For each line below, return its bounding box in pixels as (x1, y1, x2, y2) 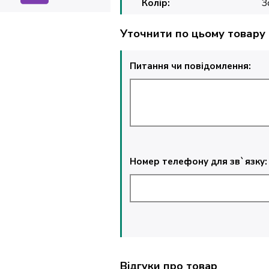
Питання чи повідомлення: (130, 60, 252, 73)
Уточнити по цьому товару (120, 26, 266, 41)
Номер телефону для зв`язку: (130, 155, 268, 168)
